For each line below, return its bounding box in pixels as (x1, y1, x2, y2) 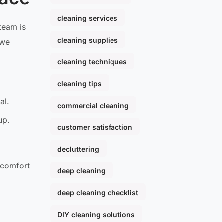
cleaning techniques (57, 57, 127, 66)
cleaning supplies (57, 36, 118, 45)
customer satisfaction (57, 123, 132, 132)
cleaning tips (57, 79, 102, 88)
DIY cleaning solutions (57, 210, 135, 219)
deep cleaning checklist (57, 188, 138, 197)
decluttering (57, 145, 99, 154)
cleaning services (57, 14, 117, 23)
